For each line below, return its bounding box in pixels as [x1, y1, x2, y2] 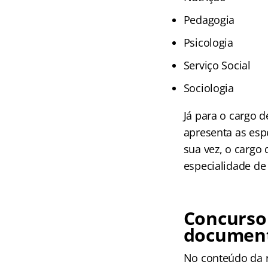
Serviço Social [183, 57, 251, 72]
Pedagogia [183, 12, 235, 27]
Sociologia [183, 80, 234, 95]
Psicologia [183, 35, 233, 50]
